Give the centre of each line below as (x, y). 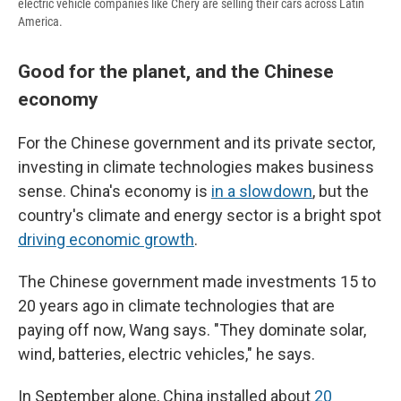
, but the (341, 192)
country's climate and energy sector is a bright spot (200, 216)
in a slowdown (262, 192)
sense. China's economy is (115, 192)
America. (40, 22)
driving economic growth (106, 240)
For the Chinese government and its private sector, (196, 143)
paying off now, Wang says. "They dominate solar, (192, 330)
